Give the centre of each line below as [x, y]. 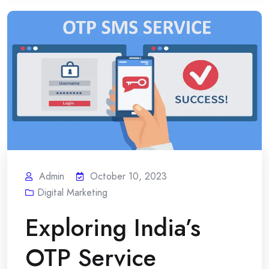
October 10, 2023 [128, 176]
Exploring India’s [113, 227]
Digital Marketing [72, 192]
